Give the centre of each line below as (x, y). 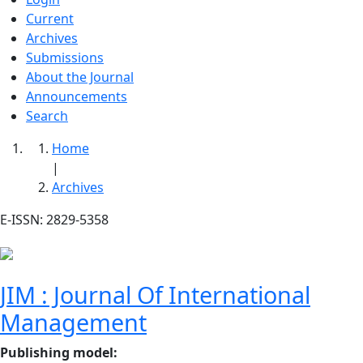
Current (50, 19)
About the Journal (80, 77)
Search (47, 116)
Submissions (65, 58)
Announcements (77, 97)
